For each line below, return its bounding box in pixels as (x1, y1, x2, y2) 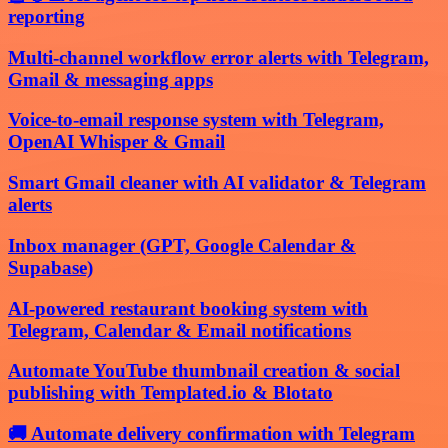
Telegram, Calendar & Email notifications (8, 319, 351, 341)
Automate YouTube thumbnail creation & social (8, 360, 400, 382)
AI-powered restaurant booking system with (8, 297, 368, 319)
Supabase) (8, 256, 93, 278)
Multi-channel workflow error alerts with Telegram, (8, 46, 429, 68)
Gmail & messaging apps (8, 68, 213, 90)
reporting (8, 6, 85, 28)
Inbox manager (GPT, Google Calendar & (8, 234, 356, 256)
